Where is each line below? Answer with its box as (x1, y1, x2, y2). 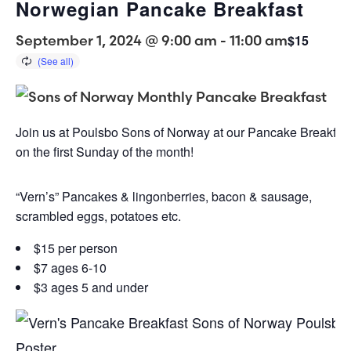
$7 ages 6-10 (34, 258, 107, 277)
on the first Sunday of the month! (16, 142, 194, 161)
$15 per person (34, 238, 118, 257)
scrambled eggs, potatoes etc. (16, 206, 181, 225)
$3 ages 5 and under (34, 277, 148, 296)
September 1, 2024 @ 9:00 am (16, 31, 217, 49)
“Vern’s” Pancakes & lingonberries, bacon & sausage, (16, 186, 312, 205)
